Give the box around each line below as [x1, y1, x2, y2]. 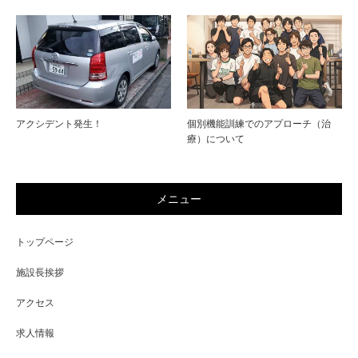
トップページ [16, 236, 74, 248]
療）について [187, 133, 245, 145]
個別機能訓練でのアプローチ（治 [187, 117, 331, 129]
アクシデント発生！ [16, 117, 102, 129]
